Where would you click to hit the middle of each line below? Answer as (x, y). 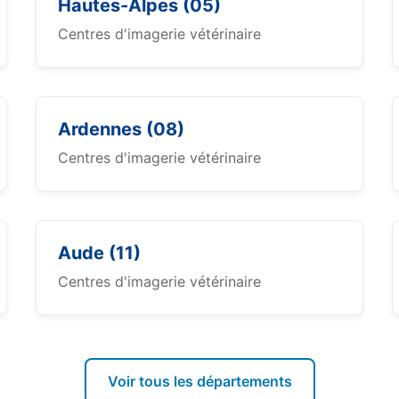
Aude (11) (99, 253)
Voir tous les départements (199, 381)
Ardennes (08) (121, 129)
